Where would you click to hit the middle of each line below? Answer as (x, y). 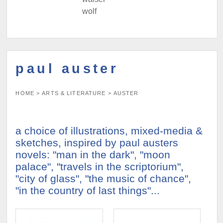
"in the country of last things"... (88, 191)
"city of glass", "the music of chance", (104, 179)
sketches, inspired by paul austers (97, 143)
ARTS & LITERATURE (74, 93)
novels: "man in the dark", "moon (93, 155)
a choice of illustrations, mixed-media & (109, 131)
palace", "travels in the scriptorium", (100, 167)
